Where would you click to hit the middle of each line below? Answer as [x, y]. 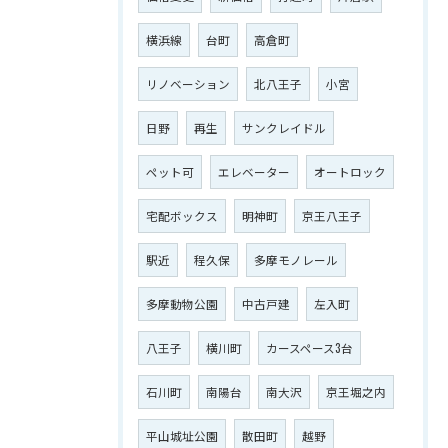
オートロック [350, 171]
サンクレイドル [284, 127]
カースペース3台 [309, 347]
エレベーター [254, 171]
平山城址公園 [182, 435]
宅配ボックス [182, 215]
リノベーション [188, 83]
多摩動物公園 [182, 303]
